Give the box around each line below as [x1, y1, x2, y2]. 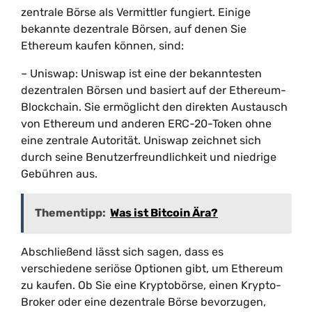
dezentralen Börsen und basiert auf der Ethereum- [21, 84, 286, 97]
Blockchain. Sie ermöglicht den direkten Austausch [21, 100, 288, 114]
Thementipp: [35, 206, 106, 219]
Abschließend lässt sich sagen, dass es [21, 245, 224, 258]
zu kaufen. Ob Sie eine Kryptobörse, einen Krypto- [21, 279, 281, 292]
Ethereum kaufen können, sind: [21, 39, 184, 52]
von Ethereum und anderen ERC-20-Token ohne [21, 117, 272, 130]
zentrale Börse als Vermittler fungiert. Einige [21, 6, 251, 19]
